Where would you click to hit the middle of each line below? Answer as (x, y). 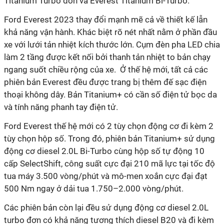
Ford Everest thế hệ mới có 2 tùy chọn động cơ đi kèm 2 (109, 126)
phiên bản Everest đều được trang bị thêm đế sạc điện (105, 82)
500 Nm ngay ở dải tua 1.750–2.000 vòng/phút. (94, 188)
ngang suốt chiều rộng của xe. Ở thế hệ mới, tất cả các (106, 69)
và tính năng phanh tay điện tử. (62, 107)
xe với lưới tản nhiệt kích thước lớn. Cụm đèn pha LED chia (112, 44)
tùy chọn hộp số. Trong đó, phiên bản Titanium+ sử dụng (109, 138)
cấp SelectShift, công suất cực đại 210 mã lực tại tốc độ (109, 163)
